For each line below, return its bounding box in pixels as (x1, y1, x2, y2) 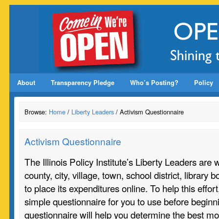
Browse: (24, 107, 49, 116)
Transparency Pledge (51, 78, 114, 87)
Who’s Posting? (130, 78, 178, 87)
